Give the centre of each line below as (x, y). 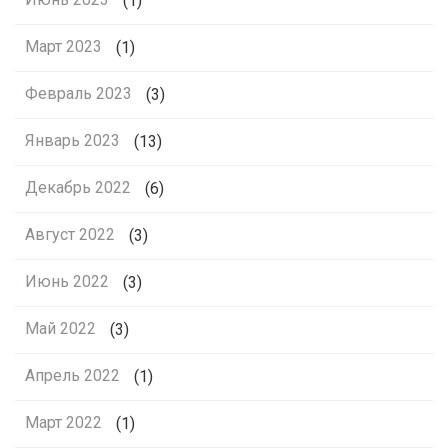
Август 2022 (70, 235)
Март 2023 (63, 47)
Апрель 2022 (72, 376)
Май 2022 (60, 329)
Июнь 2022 (67, 282)
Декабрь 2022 (78, 188)
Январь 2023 (72, 141)
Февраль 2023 (78, 94)
